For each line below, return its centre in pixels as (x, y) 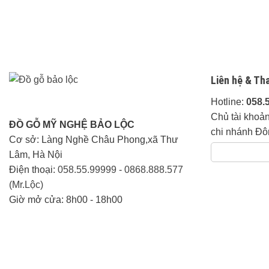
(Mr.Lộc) (26, 184)
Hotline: (228, 101)
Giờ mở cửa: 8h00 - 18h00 (66, 199)
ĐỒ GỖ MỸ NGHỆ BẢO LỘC (72, 124)
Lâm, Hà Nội (36, 154)
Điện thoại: (33, 169)
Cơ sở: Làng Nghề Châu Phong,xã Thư (94, 139)
